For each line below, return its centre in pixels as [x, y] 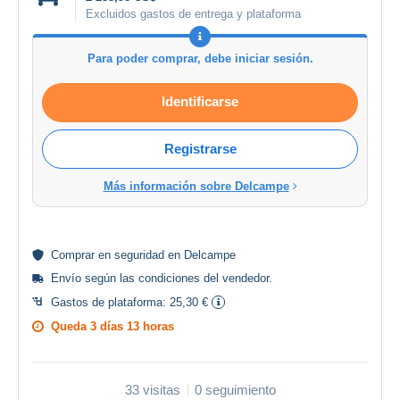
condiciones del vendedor [204, 279]
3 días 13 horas [132, 327]
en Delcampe [200, 255]
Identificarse [200, 102]
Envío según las [95, 279]
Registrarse [200, 149]
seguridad [139, 255]
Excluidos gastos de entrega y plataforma [193, 14]
